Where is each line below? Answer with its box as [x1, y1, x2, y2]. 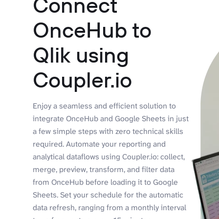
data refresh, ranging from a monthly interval [33, 202, 187, 213]
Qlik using [33, 41, 130, 68]
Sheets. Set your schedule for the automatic [33, 189, 184, 200]
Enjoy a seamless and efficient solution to [33, 100, 176, 111]
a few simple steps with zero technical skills [33, 126, 184, 136]
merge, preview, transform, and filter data [33, 164, 175, 175]
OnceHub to [33, 16, 152, 43]
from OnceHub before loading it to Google [33, 176, 178, 187]
